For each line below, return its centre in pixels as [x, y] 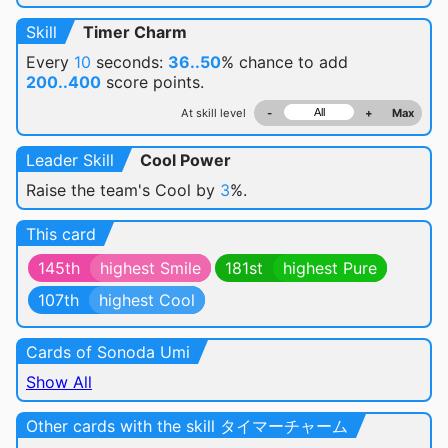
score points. [152, 82]
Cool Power [185, 160]
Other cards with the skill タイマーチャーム [187, 426]
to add [323, 62]
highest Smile [150, 268]
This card [61, 234]
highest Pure [330, 268]
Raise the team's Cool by [123, 190]
